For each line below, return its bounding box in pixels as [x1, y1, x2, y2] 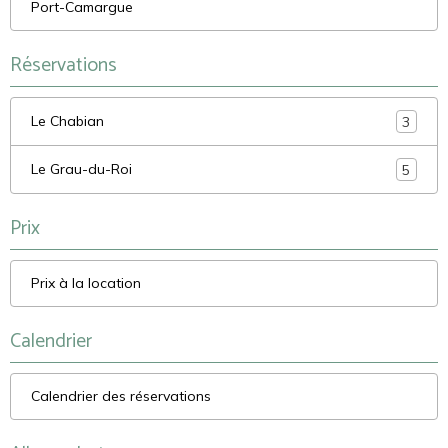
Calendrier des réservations [31, 387, 211, 406]
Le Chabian [31, 112, 104, 131]
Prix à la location [31, 274, 141, 293]
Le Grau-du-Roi [31, 160, 132, 179]
